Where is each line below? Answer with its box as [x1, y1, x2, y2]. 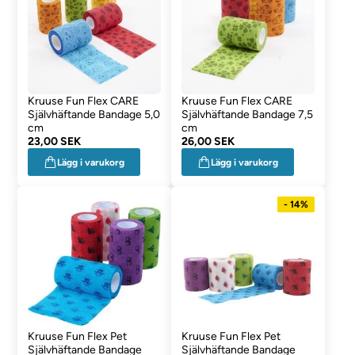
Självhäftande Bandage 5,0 [28, 108, 161, 121]
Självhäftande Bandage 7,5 [181, 108, 313, 121]
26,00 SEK [181, 135, 235, 148]
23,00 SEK [28, 135, 82, 148]
